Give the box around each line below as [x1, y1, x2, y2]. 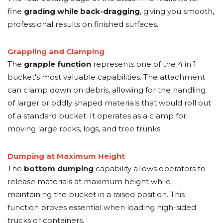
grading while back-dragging [24, 6, 140, 16]
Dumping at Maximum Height [7, 151, 125, 161]
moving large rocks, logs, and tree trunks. [7, 124, 162, 133]
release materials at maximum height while [7, 177, 171, 186]
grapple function [24, 59, 91, 69]
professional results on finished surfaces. [7, 19, 158, 29]
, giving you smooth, [140, 6, 214, 16]
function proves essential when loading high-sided [7, 203, 196, 212]
